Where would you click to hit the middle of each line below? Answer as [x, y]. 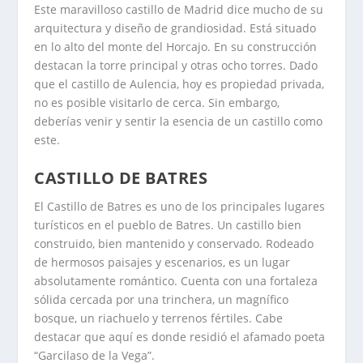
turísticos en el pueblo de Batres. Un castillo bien [168, 224]
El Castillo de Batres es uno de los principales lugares [180, 206]
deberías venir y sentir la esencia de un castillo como [179, 122]
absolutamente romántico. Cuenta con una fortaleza [176, 280]
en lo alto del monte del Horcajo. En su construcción [176, 47]
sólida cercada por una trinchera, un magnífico [162, 299]
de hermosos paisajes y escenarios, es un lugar [162, 262]
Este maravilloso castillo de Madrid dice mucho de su [179, 10]
